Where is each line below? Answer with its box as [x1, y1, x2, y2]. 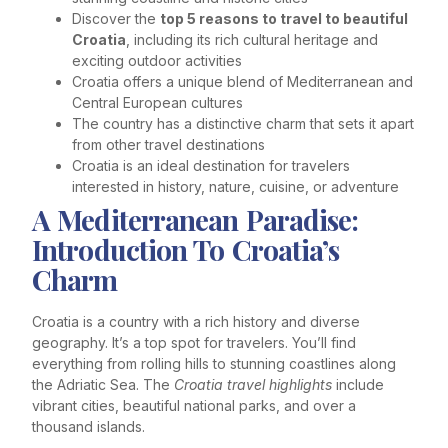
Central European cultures [72, 94, 243, 112]
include [332, 376, 384, 394]
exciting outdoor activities [72, 52, 242, 70]
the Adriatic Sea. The [32, 376, 174, 394]
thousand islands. [32, 418, 145, 436]
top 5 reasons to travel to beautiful [160, 10, 408, 28]
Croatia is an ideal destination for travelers [72, 157, 350, 175]
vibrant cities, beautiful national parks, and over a [32, 397, 356, 415]
